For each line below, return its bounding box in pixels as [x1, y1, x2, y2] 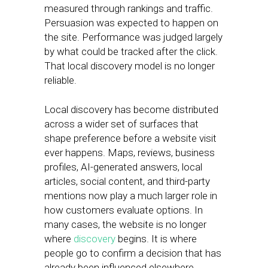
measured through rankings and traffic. [44, 2, 213, 14]
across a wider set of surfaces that [44, 118, 199, 130]
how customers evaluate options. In [44, 204, 203, 216]
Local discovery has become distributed [44, 103, 218, 115]
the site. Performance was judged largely [44, 31, 223, 43]
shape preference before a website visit [44, 132, 217, 144]
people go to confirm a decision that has [44, 247, 221, 259]
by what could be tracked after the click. [44, 45, 218, 57]
